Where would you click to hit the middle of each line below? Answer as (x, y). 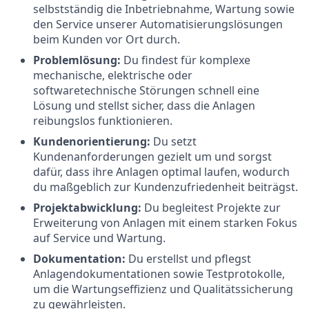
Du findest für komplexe (186, 60)
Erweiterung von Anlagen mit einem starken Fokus (165, 223)
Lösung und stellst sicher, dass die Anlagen (144, 106)
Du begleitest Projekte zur (212, 208)
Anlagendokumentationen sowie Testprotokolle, (159, 274)
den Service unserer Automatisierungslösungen (158, 24)
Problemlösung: (77, 60)
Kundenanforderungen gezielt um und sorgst (152, 157)
